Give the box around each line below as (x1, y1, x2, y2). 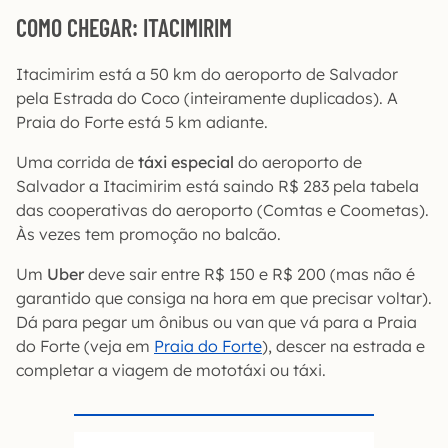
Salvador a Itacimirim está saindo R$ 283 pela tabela (16, 175, 419, 196)
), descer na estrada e (262, 335, 425, 356)
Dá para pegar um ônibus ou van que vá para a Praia (16, 311, 417, 332)
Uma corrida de (16, 151, 138, 172)
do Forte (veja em (16, 335, 154, 356)
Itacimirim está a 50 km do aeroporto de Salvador (16, 63, 398, 84)
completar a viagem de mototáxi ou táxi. (16, 359, 326, 380)
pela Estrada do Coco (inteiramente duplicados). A (16, 87, 398, 108)
